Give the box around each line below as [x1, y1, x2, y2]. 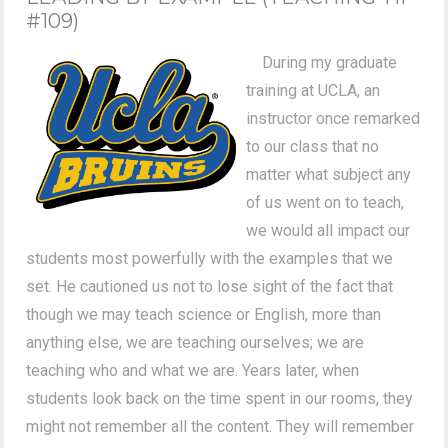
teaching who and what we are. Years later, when [26, 360, 360, 380]
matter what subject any [246, 164, 412, 184]
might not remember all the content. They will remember [26, 416, 415, 436]
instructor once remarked [246, 108, 421, 128]
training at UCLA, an [246, 80, 381, 100]
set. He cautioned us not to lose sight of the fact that [26, 276, 394, 296]
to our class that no [246, 136, 380, 156]
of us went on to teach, [246, 192, 405, 212]
